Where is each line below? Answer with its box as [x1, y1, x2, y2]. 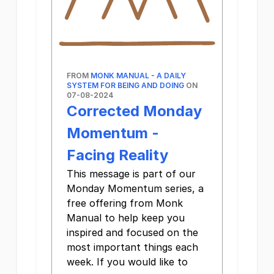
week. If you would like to [67, 256, 188, 268]
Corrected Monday [67, 102, 202, 120]
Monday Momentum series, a [67, 182, 204, 195]
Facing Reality [67, 146, 168, 165]
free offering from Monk [67, 197, 183, 210]
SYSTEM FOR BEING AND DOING [67, 81, 184, 91]
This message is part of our [67, 168, 196, 180]
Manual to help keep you [67, 212, 185, 224]
